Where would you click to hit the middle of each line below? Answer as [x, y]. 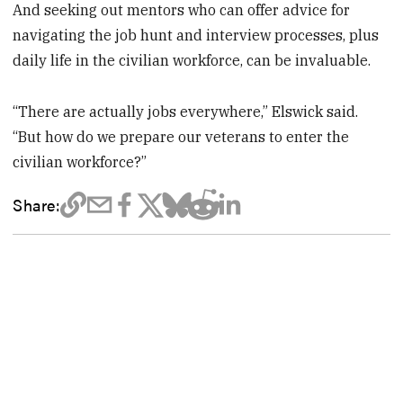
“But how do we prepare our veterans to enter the [181, 137]
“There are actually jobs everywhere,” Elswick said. [186, 112]
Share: [36, 205]
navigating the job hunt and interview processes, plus [196, 36]
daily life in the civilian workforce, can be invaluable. [192, 61]
